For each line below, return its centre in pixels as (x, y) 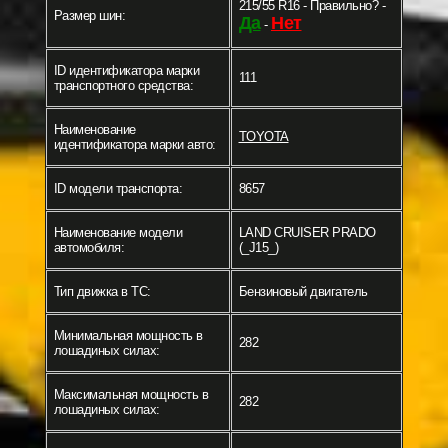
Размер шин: (89, 16)
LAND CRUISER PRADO (307, 233)
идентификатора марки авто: (134, 145)
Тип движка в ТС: (102, 292)
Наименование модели (117, 233)
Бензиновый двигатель (303, 292)
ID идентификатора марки (126, 71)
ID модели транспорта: (117, 189)
